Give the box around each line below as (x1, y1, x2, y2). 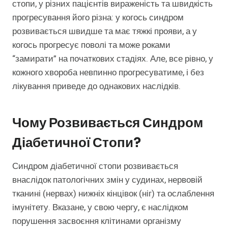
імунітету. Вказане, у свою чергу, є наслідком (12, 201, 188, 214)
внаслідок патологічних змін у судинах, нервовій (12, 174, 203, 187)
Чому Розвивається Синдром (12, 115, 203, 132)
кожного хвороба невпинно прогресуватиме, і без (12, 66, 204, 79)
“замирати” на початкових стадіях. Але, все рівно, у (12, 52, 213, 66)
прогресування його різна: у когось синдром (12, 11, 184, 24)
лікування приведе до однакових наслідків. (12, 80, 181, 93)
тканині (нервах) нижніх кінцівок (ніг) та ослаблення (12, 187, 214, 201)
